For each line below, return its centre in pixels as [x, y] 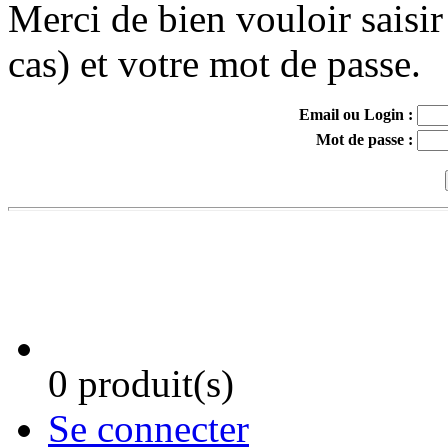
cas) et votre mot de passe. [214, 63]
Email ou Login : [355, 114]
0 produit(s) [141, 383]
